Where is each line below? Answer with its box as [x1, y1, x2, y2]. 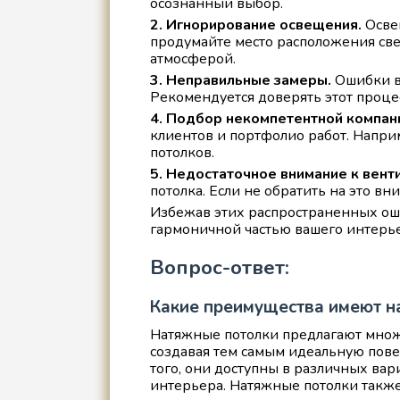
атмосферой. [149, 48, 236, 69]
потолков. [149, 142, 214, 162]
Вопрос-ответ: [149, 253, 289, 281]
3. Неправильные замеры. [149, 70, 331, 90]
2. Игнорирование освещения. [149, 14, 362, 35]
